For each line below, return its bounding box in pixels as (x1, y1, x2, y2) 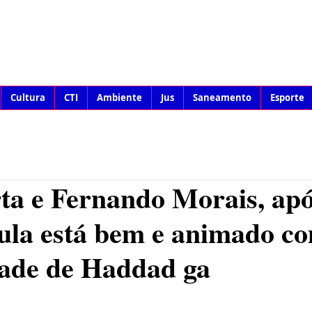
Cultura (10, 91, 45, 104)
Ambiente (97, 91, 142, 104)
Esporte (270, 91, 304, 104)
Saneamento (193, 91, 251, 104)
